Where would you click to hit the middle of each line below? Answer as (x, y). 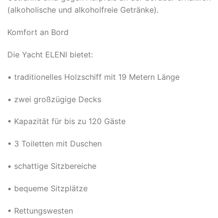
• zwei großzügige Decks (54, 99)
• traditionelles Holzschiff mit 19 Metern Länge (93, 77)
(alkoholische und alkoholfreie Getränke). (83, 10)
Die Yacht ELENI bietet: (50, 54)
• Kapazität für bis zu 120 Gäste (66, 121)
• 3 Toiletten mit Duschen (54, 144)
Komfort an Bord (38, 32)
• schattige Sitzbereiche (52, 166)
